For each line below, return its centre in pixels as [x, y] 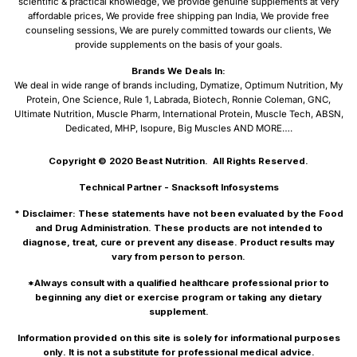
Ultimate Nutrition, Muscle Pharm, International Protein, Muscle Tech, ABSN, [178, 114]
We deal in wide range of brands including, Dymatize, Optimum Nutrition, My [178, 86]
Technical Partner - [125, 187]
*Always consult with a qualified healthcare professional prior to [178, 282]
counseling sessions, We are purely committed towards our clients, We [178, 31]
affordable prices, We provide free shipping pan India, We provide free [178, 16]
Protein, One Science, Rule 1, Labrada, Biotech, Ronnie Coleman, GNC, [178, 100]
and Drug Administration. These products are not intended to [178, 228]
